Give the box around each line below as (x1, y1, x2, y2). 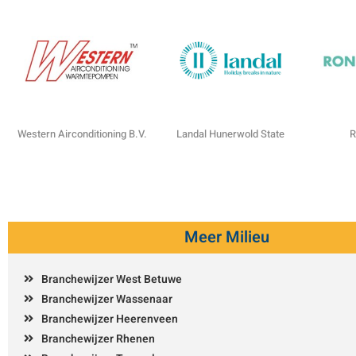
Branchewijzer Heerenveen (41, 311, 178, 327)
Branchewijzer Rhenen (41, 331, 155, 347)
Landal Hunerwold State (176, 126, 284, 141)
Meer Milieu (184, 226, 269, 249)
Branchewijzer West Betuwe (41, 271, 182, 288)
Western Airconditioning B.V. (17, 126, 147, 141)
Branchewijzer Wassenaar (41, 291, 172, 308)
